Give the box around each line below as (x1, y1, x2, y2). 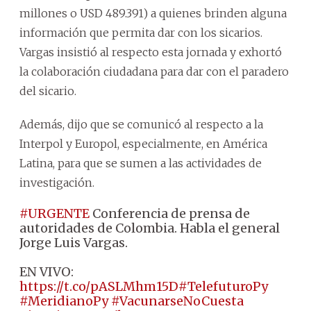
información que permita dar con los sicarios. (19, 25, 262, 40)
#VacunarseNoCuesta (111, 292, 244, 309)
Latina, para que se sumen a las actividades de (19, 155, 262, 170)
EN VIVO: (19, 263, 74, 280)
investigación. (19, 175, 94, 190)
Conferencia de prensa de (90, 205, 250, 221)
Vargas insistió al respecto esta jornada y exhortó (19, 44, 282, 59)
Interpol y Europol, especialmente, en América (19, 136, 267, 151)
